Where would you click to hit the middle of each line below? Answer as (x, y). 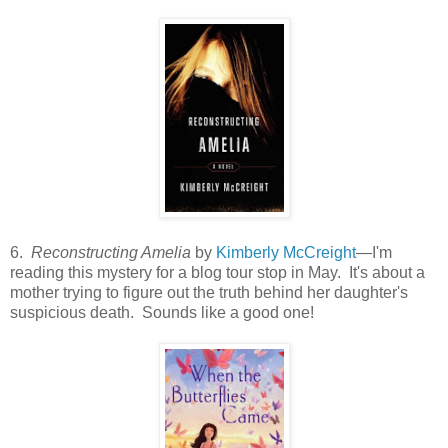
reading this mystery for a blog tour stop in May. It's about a (217, 272)
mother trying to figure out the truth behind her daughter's (209, 292)
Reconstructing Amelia (111, 252)
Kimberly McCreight (286, 252)
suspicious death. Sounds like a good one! (162, 312)
